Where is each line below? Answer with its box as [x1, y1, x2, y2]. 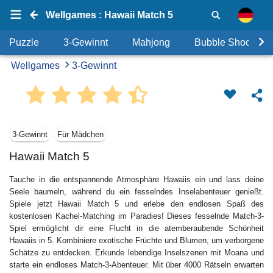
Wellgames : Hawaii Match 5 [46, 10, 173, 20]
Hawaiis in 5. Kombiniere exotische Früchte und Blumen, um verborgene [9, 236, 264, 245]
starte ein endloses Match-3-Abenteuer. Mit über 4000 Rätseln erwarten [9, 260, 264, 269]
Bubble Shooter [194, 37, 262, 48]
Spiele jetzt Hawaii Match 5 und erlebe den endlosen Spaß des [9, 199, 264, 208]
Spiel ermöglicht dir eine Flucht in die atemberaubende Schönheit [9, 224, 264, 233]
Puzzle [9, 37, 39, 48]
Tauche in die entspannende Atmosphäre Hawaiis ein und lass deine [9, 175, 264, 184]
